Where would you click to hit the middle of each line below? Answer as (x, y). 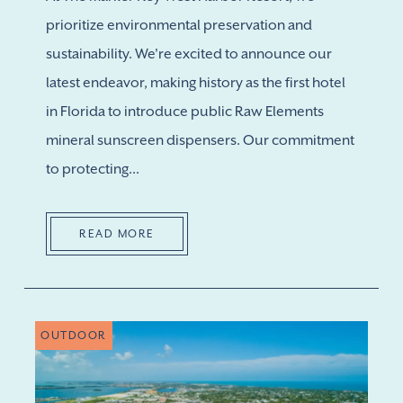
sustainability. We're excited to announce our (189, 54)
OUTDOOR (74, 336)
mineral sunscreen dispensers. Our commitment (200, 140)
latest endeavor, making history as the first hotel (196, 83)
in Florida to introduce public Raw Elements (185, 112)
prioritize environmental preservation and (179, 25)
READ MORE (117, 234)
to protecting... (93, 169)
